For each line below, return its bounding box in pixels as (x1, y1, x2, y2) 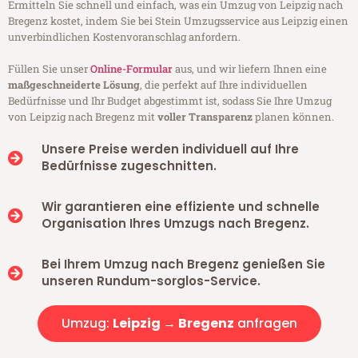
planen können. (253, 109, 334, 125)
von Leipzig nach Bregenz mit (8, 109, 157, 125)
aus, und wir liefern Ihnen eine (173, 62, 327, 77)
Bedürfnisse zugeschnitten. (41, 157, 217, 175)
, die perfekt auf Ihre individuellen (140, 78, 308, 93)
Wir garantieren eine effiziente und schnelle (41, 198, 320, 216)
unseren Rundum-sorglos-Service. (41, 272, 261, 290)
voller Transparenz (157, 109, 253, 125)
